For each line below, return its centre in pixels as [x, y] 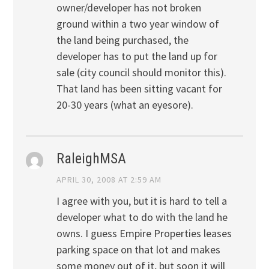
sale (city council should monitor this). [141, 73]
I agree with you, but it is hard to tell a [141, 201]
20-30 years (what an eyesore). [125, 105]
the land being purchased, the [122, 40]
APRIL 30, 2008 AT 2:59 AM [109, 179]
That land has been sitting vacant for [139, 89]
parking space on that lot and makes [138, 249]
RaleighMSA [91, 158]
